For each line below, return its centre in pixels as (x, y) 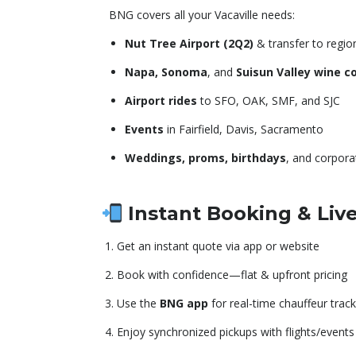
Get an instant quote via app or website (218, 246)
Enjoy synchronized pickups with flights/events (236, 332)
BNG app (184, 304)
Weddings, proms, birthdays (205, 158)
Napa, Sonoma (166, 72)
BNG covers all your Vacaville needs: (202, 15)
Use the (138, 304)
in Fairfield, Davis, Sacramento (244, 130)
